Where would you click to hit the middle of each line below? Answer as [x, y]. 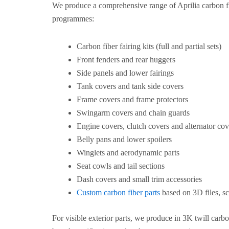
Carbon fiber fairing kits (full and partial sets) [149, 46]
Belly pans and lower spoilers [124, 139]
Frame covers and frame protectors [132, 99]
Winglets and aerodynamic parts [128, 153]
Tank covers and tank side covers [130, 86]
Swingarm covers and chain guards [133, 113]
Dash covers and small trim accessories [139, 179]
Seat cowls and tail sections [121, 166]
